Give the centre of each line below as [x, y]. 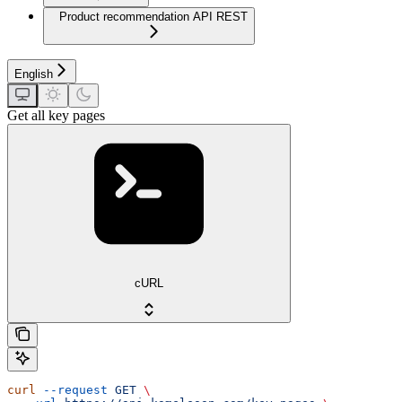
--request [72, 389]
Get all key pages [56, 116]
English [34, 74]
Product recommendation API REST [153, 17]
